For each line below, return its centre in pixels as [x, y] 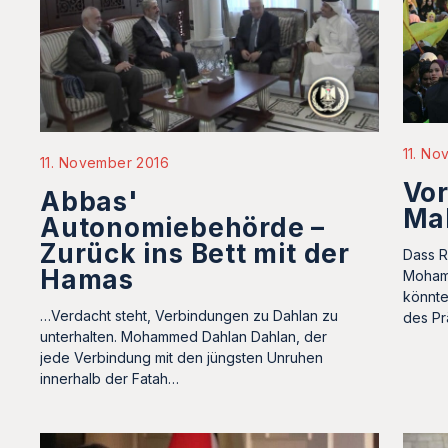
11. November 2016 [105, 163]
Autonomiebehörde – [183, 228]
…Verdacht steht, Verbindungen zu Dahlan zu [189, 316]
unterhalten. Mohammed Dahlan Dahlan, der [183, 337]
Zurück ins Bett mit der [195, 254]
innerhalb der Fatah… [109, 379]
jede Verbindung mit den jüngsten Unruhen [181, 358]
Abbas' [89, 202]
